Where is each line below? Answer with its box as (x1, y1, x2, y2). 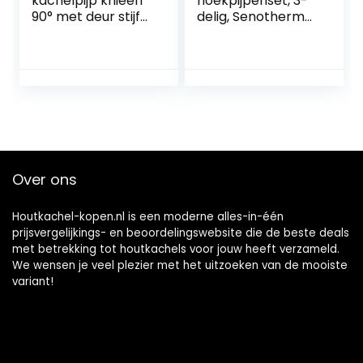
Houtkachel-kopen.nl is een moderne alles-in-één (12, 209, 284, 225)
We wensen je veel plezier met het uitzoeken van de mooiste (12, 258, 348, 274)
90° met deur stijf (32, 7, 141, 27)
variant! (12, 274, 53, 290)
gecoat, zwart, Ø (197, 23, 302, 43)
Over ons (12, 169, 77, 190)
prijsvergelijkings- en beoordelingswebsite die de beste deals (12, 225, 349, 241)
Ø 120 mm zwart (32, 23, 135, 43)
